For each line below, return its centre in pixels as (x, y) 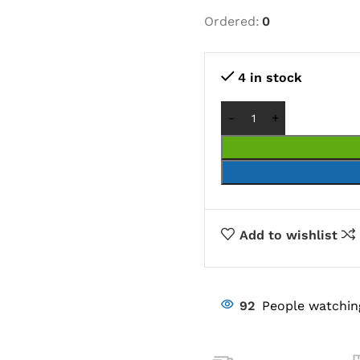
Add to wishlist (288, 235)
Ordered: (232, 21)
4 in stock (270, 77)
